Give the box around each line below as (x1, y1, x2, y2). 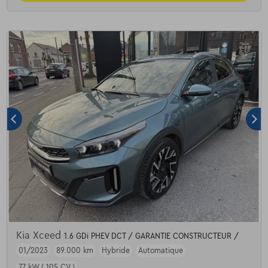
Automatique (138, 246, 183, 255)
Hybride (101, 246, 130, 255)
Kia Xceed (16, 230, 64, 241)
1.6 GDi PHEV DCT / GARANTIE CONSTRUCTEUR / (63, 232, 239, 240)
